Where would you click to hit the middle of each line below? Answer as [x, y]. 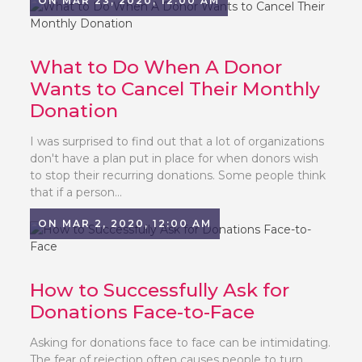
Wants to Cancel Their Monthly [175, 89]
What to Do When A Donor [156, 67]
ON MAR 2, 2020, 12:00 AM [125, 223]
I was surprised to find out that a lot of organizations [177, 141]
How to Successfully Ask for [160, 290]
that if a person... [76, 192]
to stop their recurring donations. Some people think [178, 175]
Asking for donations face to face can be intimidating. [181, 343]
